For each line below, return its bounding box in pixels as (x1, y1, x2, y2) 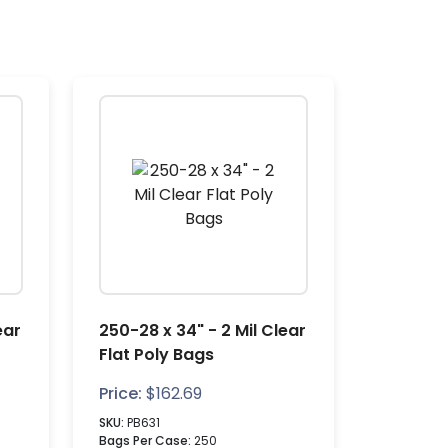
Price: (99, 382, 142, 405)
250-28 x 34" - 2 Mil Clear (99, 319, 306, 342)
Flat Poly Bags (99, 343, 214, 366)
